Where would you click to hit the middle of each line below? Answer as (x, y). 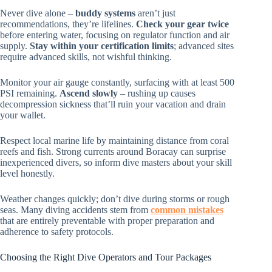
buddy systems (105, 13)
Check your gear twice (182, 24)
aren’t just (155, 13)
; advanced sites (204, 46)
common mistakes (187, 209)
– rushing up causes (157, 93)
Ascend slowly (89, 93)
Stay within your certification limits (102, 46)
